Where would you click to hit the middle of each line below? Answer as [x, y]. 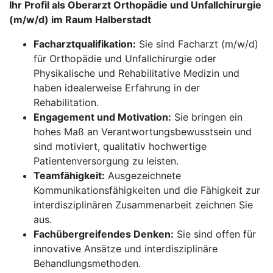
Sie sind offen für [215, 234]
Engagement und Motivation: [102, 117]
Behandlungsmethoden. [87, 263]
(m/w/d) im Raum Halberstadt [80, 19]
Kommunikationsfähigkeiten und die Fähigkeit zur [147, 190]
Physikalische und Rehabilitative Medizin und [136, 73]
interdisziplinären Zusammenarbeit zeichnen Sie [143, 205]
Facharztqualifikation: [85, 44]
